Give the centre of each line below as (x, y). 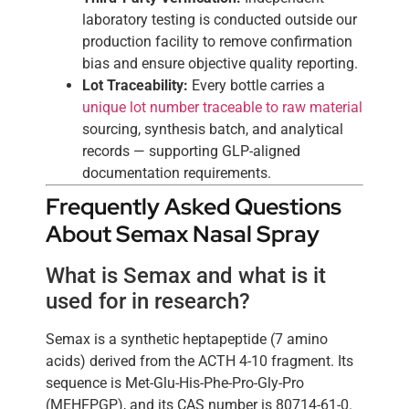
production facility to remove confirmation (217, 41)
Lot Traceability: (135, 85)
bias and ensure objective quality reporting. (220, 63)
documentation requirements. (177, 173)
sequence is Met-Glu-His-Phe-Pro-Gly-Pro (175, 383)
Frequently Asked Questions (194, 206)
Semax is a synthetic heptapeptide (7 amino (187, 339)
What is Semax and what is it (186, 275)
